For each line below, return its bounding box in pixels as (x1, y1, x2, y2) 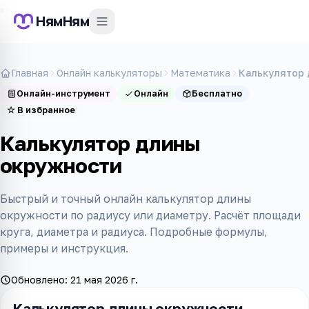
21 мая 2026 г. (70, 274, 138, 286)
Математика (170, 67, 230, 79)
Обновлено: (11, 274, 70, 286)
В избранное (17, 105, 75, 115)
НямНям (36, 12, 89, 30)
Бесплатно (192, 88, 242, 99)
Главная (11, 67, 48, 79)
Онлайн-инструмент (17, 88, 110, 99)
